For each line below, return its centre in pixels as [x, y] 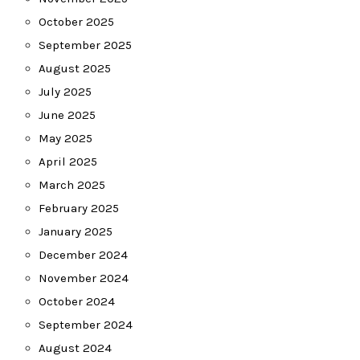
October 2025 [76, 22]
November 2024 [84, 278]
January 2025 [76, 231]
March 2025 [72, 185]
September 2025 [85, 45]
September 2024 [86, 325]
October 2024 [77, 301]
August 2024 [75, 348]
